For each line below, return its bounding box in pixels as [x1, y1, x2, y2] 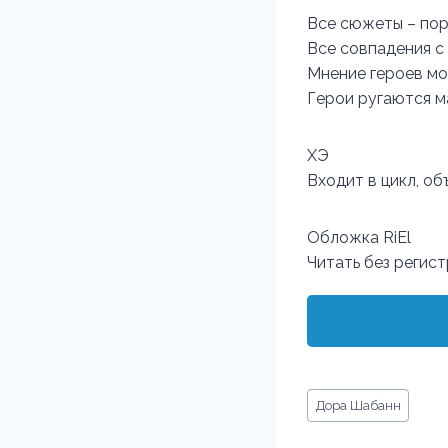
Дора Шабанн [315, 397, 401, 413]
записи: [307, 411, 362, 430]
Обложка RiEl [307, 228, 411, 247]
